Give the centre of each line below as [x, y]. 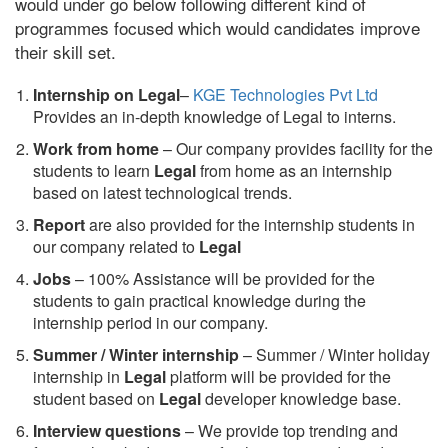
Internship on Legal [106, 94]
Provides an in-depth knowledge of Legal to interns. [214, 116]
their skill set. [65, 51]
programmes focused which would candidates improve [217, 27]
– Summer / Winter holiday [336, 354]
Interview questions [107, 430]
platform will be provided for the [278, 376]
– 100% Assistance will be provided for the [223, 278]
